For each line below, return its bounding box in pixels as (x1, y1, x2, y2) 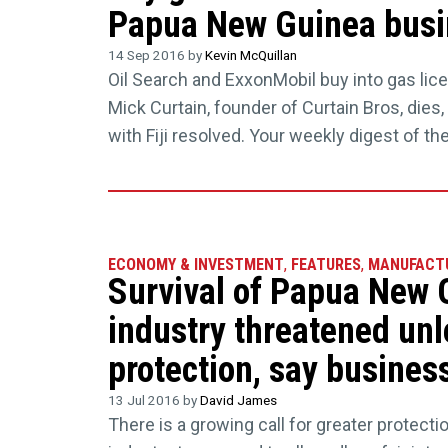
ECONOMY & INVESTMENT (107, 254, 284, 274)
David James (199, 391, 277, 408)
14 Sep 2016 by (107, 47, 205, 64)
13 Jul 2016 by (107, 391, 200, 408)
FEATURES (290, 254, 361, 274)
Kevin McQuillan (204, 47, 297, 64)
